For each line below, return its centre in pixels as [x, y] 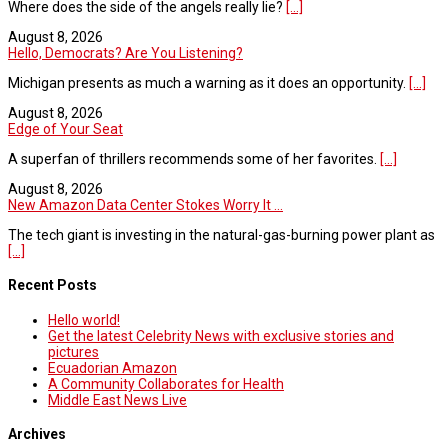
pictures [73, 351]
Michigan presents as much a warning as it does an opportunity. [208, 82]
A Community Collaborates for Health [166, 383]
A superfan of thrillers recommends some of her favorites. [194, 158]
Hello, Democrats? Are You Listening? [125, 52]
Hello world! [84, 319]
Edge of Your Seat [65, 128]
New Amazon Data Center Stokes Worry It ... [145, 204]
